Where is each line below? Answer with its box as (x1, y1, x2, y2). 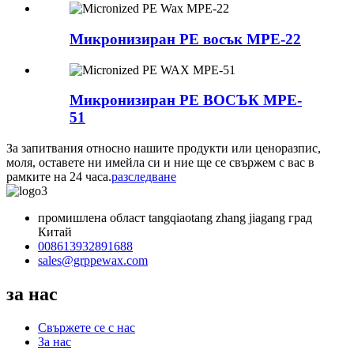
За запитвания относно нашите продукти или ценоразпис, (6, 141, 321, 155)
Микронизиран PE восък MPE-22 (70, 30, 301, 47)
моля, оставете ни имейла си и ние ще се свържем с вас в (6, 155, 314, 169)
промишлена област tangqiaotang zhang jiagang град (38, 210, 312, 224)
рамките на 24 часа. (6, 169, 111, 183)
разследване (111, 169, 176, 183)
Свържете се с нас (38, 320, 135, 334)
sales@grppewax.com (38, 253, 148, 267)
